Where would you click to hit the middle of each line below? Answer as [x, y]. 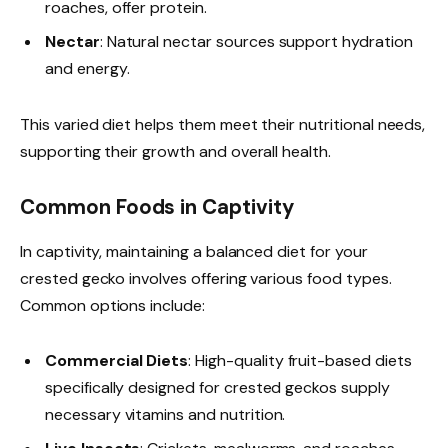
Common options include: [112, 305]
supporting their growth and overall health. [175, 151]
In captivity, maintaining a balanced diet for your [194, 251]
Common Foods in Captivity [157, 207]
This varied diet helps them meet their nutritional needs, [223, 124]
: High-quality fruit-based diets [300, 360]
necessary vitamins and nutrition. [165, 414]
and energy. [87, 69]
